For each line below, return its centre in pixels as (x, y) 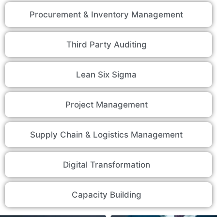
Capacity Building (106, 195)
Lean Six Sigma (106, 75)
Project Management (106, 105)
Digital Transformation (106, 165)
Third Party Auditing (106, 45)
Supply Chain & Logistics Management (106, 135)
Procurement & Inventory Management (106, 15)
